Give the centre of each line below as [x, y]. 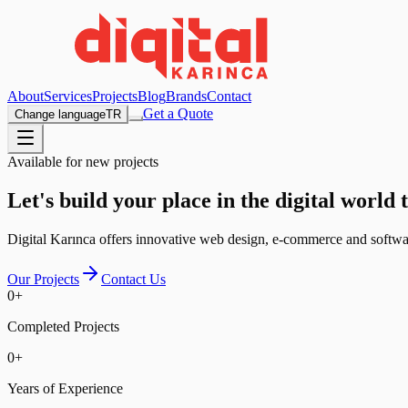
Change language [60, 114]
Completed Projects [63, 326]
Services [68, 96]
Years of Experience [65, 388]
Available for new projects [83, 162]
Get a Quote [178, 113]
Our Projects [43, 279]
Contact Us [133, 279]
